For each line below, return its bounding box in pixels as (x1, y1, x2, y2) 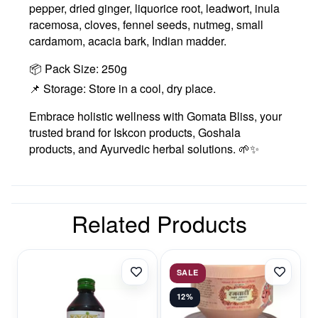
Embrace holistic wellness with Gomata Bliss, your (29, 107, 282, 124)
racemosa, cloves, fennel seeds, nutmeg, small (29, 16, 263, 33)
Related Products (71, 206, 247, 239)
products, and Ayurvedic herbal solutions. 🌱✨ (29, 140, 259, 157)
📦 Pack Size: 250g (29, 60, 127, 77)
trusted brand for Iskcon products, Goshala (29, 124, 241, 141)
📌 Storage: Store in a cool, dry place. (29, 79, 216, 97)
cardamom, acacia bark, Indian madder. (29, 32, 226, 49)
